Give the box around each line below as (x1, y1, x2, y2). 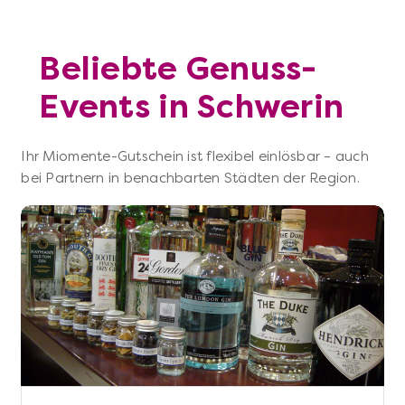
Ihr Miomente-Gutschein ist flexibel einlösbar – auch (21, 148, 369, 165)
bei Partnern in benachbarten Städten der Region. (21, 170, 360, 187)
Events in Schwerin (39, 88, 344, 127)
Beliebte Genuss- (39, 50, 317, 89)
